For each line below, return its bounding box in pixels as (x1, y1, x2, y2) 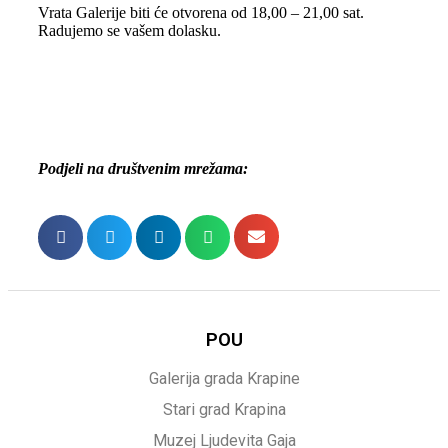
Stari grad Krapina (162, 400, 286, 419)
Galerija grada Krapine (148, 369, 300, 388)
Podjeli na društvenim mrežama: (38, 160, 248, 177)
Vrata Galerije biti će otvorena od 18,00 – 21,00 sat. (38, 4, 364, 21)
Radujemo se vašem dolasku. (38, 22, 221, 39)
